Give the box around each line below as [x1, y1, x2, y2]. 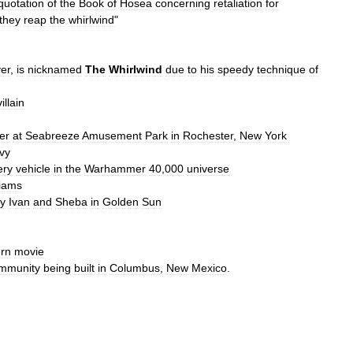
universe [187, 162, 229, 175]
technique [257, 63, 306, 76]
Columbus [110, 262, 160, 274]
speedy [217, 63, 254, 76]
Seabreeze [25, 129, 80, 142]
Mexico [191, 262, 227, 274]
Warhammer [84, 162, 146, 175]
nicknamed [28, 63, 82, 76]
